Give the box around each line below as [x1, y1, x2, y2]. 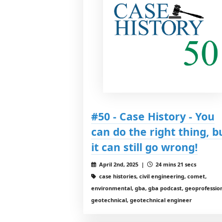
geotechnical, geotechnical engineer [91, 196, 192, 204]
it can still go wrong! [91, 140, 198, 155]
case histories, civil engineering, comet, [97, 172, 207, 180]
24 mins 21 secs [154, 161, 196, 168]
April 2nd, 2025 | [97, 161, 147, 168]
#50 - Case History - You [91, 109, 215, 124]
